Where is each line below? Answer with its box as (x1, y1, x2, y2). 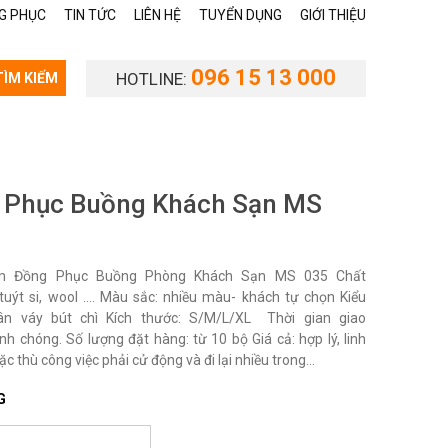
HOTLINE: (116, 69, 191, 89)
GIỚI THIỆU (300, 7, 366, 23)
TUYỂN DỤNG (199, 7, 282, 23)
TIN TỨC (64, 7, 116, 23)
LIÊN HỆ (134, 7, 181, 23)
